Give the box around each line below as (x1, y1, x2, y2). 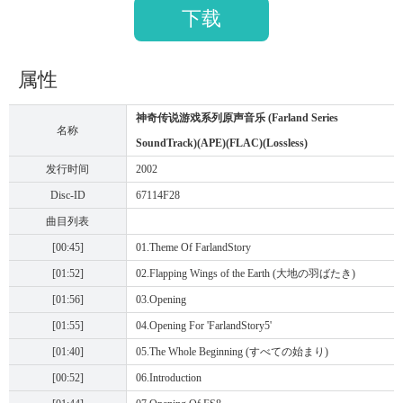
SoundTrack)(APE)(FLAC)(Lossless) (136, 137, 308, 149)
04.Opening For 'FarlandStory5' (136, 319, 272, 332)
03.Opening (136, 293, 186, 306)
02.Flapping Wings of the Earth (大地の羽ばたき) (136, 267, 355, 280)
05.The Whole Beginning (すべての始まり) (136, 345, 328, 358)
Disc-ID (49, 189, 85, 201)
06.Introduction (136, 372, 201, 384)
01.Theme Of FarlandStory (136, 241, 251, 254)
